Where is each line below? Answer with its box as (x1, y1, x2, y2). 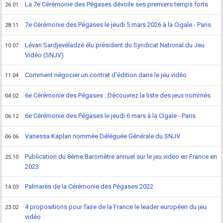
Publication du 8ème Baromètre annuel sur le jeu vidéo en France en (25, 152, 218, 160)
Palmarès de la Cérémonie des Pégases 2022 (25, 182, 154, 190)
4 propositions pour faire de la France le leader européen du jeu (25, 203, 207, 211)
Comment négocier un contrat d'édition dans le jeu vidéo (25, 71, 187, 79)
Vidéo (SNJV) (25, 51, 64, 59)
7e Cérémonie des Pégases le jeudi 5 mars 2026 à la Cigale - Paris (25, 20, 212, 28)
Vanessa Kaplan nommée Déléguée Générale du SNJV (25, 132, 181, 140)
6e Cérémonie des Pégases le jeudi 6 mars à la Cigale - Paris (25, 111, 196, 119)
